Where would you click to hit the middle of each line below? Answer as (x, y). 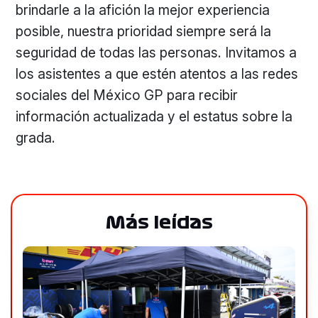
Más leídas (159, 223)
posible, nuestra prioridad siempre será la (144, 31)
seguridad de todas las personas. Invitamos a (157, 53)
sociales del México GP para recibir (127, 95)
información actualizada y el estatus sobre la (154, 116)
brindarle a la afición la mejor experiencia (143, 10)
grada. (36, 138)
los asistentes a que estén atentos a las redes (157, 74)
